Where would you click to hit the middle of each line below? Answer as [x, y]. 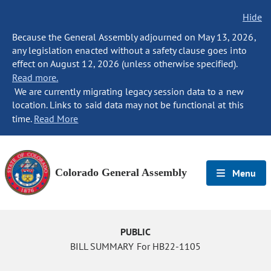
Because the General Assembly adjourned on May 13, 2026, [134, 37]
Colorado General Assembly [121, 172]
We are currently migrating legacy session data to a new [128, 91]
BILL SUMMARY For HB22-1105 [135, 246]
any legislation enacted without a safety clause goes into [129, 50]
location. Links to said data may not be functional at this [128, 105]
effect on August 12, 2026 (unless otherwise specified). [125, 64]
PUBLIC [135, 232]
